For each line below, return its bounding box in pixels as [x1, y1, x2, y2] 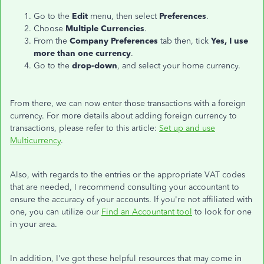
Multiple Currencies [65, 24, 144, 34]
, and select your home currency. [117, 61, 240, 71]
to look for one [192, 207, 252, 217]
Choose [34, 24, 65, 34]
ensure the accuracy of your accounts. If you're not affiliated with [10, 194, 252, 204]
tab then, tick [158, 36, 211, 46]
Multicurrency [10, 136, 61, 146]
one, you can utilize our [10, 207, 101, 217]
